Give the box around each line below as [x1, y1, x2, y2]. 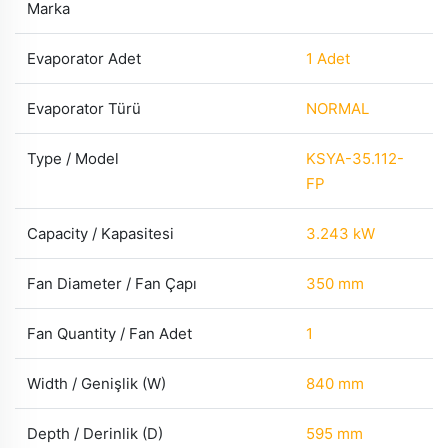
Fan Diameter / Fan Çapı [27, 274, 197, 293]
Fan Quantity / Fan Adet [27, 324, 192, 343]
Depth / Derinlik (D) [27, 424, 163, 443]
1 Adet [306, 49, 350, 68]
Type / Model [27, 149, 119, 168]
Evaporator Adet [27, 49, 141, 68]
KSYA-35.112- [306, 149, 404, 168]
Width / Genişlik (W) [27, 374, 166, 393]
